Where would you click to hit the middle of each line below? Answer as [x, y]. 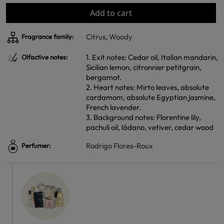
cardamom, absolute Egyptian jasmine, [151, 97]
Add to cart [111, 13]
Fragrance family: [47, 37]
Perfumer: [35, 146]
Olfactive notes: [44, 57]
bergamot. [104, 77]
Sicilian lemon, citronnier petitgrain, [144, 67]
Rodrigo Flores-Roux [119, 146]
